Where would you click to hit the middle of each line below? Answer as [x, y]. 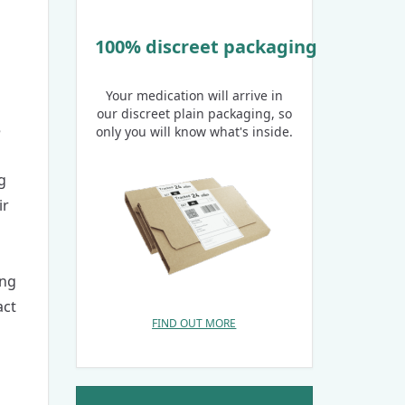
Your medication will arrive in [194, 95]
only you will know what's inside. [194, 131]
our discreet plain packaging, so [194, 113]
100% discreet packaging [206, 46]
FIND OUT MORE [194, 323]
